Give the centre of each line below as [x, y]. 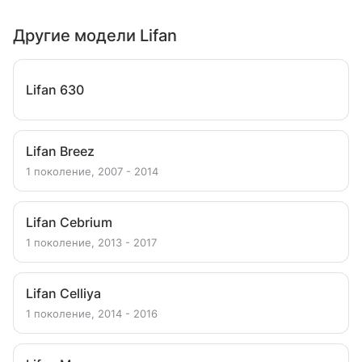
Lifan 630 [55, 90]
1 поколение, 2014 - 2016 [92, 314]
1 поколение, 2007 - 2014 [92, 171]
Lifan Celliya [63, 293]
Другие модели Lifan [95, 36]
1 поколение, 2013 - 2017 [91, 242]
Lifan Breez [60, 151]
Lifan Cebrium [69, 222]
